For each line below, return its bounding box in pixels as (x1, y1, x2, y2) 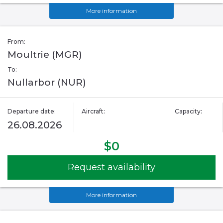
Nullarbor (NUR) (7, 77, 86, 89)
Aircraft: (82, 108, 106, 115)
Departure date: (7, 108, 56, 115)
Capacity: (174, 108, 202, 115)
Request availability (68, 162, 155, 173)
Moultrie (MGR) (7, 49, 82, 61)
